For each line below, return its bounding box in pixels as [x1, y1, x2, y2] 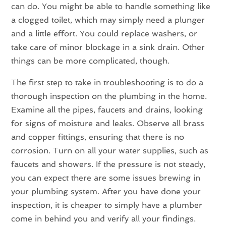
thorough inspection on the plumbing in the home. [11, 91, 207, 101]
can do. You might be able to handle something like [11, 1, 211, 11]
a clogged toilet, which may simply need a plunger [11, 15, 205, 25]
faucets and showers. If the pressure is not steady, [11, 159, 206, 169]
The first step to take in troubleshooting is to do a [11, 77, 204, 87]
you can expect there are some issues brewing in [11, 173, 201, 183]
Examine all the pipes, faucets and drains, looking [11, 104, 203, 115]
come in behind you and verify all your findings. [11, 213, 196, 223]
